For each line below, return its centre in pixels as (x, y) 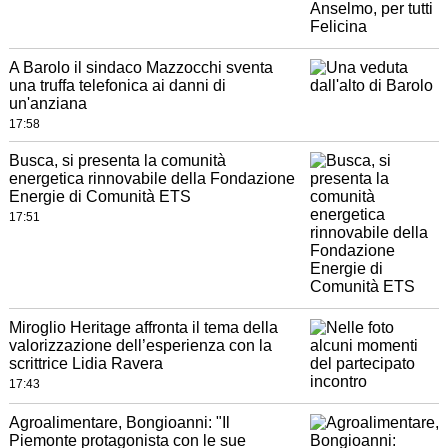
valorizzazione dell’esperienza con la (140, 345)
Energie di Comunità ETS (99, 196)
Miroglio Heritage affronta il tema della (143, 327)
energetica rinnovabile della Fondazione (151, 178)
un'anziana (47, 103)
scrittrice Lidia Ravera (85, 363)
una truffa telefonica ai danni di (117, 85)
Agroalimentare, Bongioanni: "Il (119, 422)
